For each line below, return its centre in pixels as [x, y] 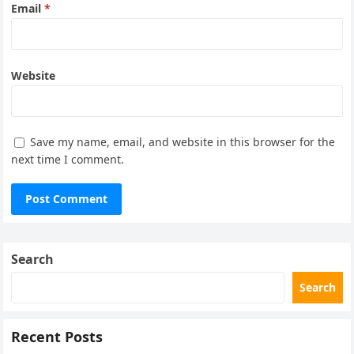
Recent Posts [57, 337]
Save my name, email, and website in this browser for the [183, 142]
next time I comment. [68, 160]
